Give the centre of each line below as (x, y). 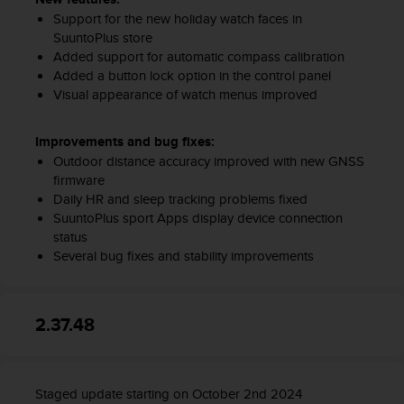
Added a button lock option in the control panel (192, 76)
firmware (78, 180)
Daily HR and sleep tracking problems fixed (180, 199)
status (70, 237)
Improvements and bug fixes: (125, 142)
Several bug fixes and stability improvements (183, 256)
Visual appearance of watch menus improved (185, 95)
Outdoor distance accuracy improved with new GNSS (208, 161)
